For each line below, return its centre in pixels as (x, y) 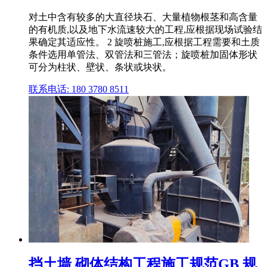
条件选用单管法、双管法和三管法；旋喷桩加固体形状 (143, 54)
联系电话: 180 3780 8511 (79, 89)
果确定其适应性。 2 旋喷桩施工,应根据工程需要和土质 (144, 42)
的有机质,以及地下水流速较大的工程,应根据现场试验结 (145, 29)
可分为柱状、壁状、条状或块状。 (100, 67)
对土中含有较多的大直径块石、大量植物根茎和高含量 (143, 17)
